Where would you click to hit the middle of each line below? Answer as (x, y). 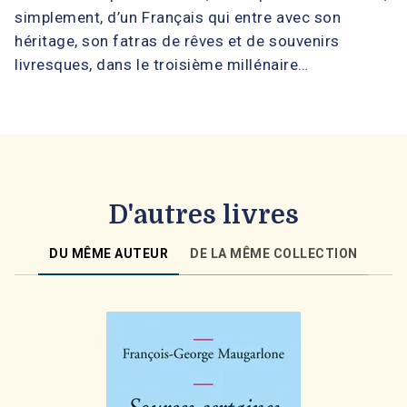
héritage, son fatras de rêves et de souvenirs (177, 40)
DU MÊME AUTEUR (109, 253)
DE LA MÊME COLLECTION (274, 253)
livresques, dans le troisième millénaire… (162, 64)
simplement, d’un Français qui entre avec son (178, 17)
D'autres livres (203, 215)
